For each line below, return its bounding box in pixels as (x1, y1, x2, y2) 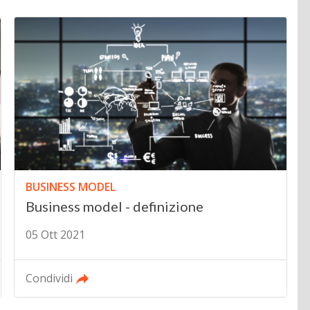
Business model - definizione (26, 197, 204, 215)
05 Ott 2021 (26, 226, 86, 242)
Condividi (26, 270, 73, 286)
